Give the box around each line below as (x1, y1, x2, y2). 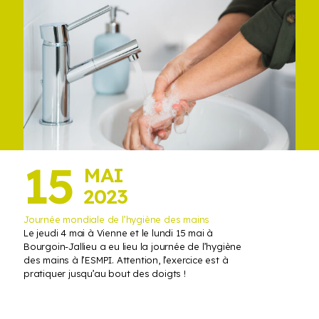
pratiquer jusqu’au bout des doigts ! (23, 268, 186, 280)
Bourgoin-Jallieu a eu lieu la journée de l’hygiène (23, 241, 241, 253)
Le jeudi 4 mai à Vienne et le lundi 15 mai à (23, 227, 214, 239)
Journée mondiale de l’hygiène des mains (23, 214, 210, 226)
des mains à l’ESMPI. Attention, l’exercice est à (23, 254, 229, 266)
